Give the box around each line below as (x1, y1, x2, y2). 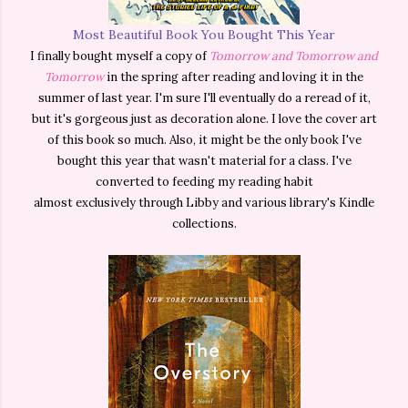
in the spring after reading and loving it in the (104, 69, 363, 86)
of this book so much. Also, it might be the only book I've (46, 132, 362, 148)
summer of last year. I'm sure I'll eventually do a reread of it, (37, 90, 371, 107)
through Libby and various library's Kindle (136, 195, 374, 211)
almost (34, 195, 73, 211)
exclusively (76, 195, 136, 211)
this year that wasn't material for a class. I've (97, 153, 352, 169)
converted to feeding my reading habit (95, 174, 313, 190)
